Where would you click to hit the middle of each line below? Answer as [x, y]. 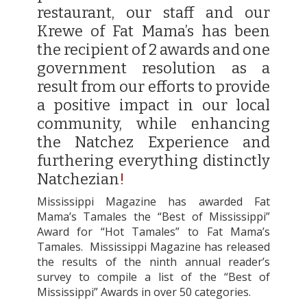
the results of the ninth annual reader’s [153, 262]
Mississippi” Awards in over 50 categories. [144, 292]
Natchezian [78, 179]
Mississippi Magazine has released [180, 247]
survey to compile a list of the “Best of [153, 277]
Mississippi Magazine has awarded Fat [153, 201]
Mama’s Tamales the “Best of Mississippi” [153, 217]
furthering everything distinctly [153, 161]
